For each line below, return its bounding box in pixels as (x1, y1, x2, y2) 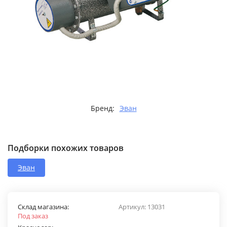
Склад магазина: (18, 202, 69, 211)
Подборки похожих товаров (8, 142, 124, 154)
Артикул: (119, 202, 147, 211)
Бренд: (90, 103, 115, 113)
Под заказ (18, 211, 48, 220)
